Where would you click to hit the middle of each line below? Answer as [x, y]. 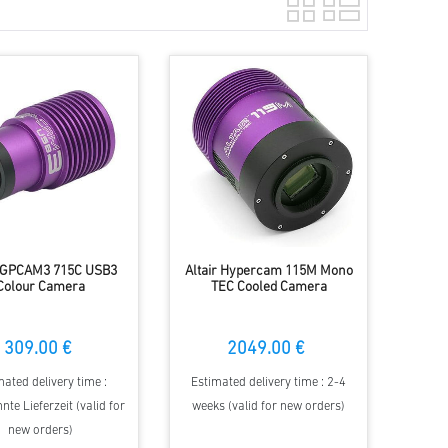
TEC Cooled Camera [268, 288]
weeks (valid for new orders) [269, 407]
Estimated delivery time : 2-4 [269, 383]
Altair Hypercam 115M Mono [268, 272]
